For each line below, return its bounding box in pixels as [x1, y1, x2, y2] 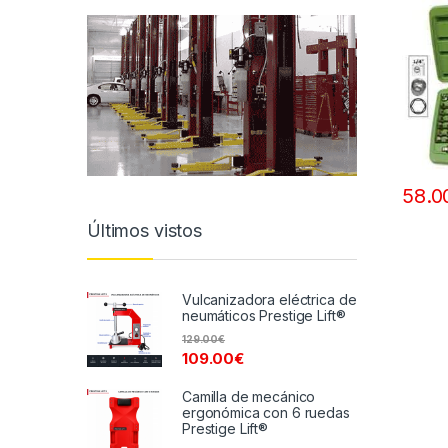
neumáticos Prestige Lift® [182, 306, 346, 324]
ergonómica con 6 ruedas [182, 404, 350, 422]
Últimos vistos [87, 220, 203, 242]
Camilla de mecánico [182, 388, 316, 406]
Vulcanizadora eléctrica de [182, 290, 357, 308]
